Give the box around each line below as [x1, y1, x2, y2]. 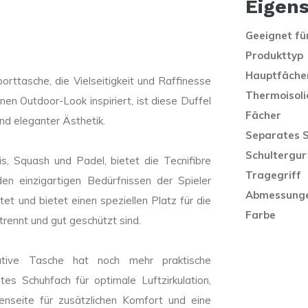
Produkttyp [245, 48, 303, 62]
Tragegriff [245, 168, 301, 181]
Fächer [245, 108, 281, 122]
